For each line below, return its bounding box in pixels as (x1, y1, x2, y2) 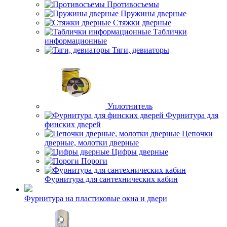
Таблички (153, 27, 187, 36)
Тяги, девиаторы (112, 46, 169, 54)
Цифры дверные (111, 147, 168, 156)
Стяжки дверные (113, 18, 171, 27)
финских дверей (45, 120, 101, 129)
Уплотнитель (107, 102, 153, 110)
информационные (45, 36, 107, 45)
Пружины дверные (121, 9, 186, 18)
